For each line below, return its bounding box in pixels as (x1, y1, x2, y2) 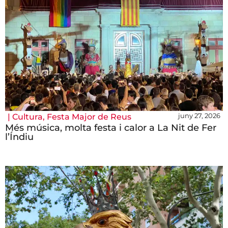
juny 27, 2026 (178, 111, 220, 120)
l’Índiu (5, 131, 34, 143)
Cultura (12, 112, 43, 122)
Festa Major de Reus (47, 112, 131, 122)
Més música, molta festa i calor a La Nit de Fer (5, 122, 216, 134)
